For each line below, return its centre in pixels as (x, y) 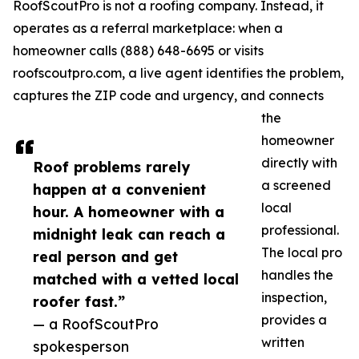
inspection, (294, 298)
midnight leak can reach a (129, 234)
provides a (294, 320)
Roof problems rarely (111, 167)
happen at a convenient (119, 190)
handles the (297, 275)
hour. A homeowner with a (129, 212)
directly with (299, 163)
